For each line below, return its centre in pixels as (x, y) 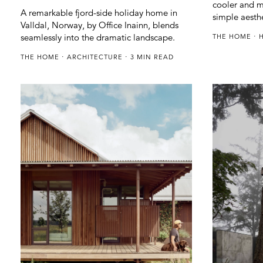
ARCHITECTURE (96, 57)
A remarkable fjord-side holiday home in (99, 12)
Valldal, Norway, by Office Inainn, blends (100, 25)
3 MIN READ (151, 57)
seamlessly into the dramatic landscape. (98, 37)
